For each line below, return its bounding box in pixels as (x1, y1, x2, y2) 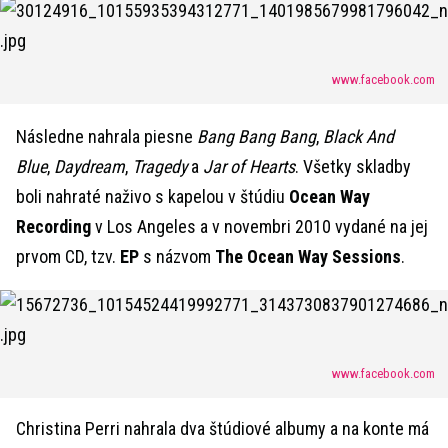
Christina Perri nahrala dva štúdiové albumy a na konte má (16, 418, 429, 440)
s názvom (139, 246, 215, 268)
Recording (16, 216, 91, 238)
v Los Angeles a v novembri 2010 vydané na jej (91, 216, 428, 238)
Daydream (54, 156, 125, 178)
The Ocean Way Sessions (215, 246, 401, 268)
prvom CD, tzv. (16, 246, 120, 268)
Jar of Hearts (203, 156, 295, 178)
